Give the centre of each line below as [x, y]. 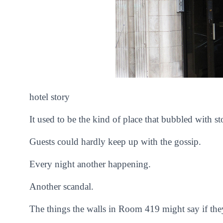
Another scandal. [61, 186]
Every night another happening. [90, 164]
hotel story [50, 97]
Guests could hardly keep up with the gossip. [115, 142]
